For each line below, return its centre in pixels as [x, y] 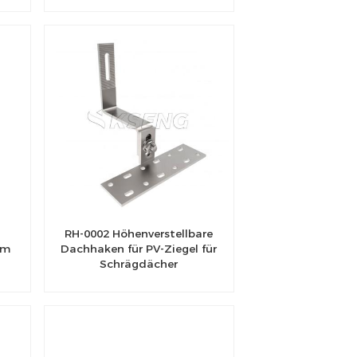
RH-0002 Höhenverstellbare [139, 233]
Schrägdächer [139, 263]
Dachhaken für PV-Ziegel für [139, 248]
